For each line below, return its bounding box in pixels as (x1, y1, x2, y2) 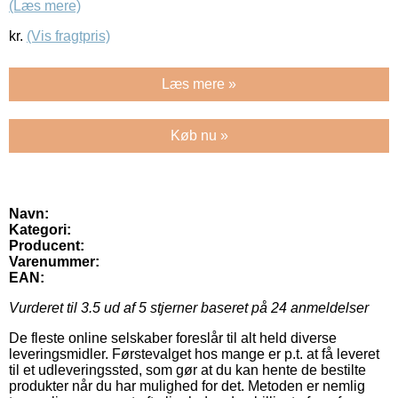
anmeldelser (287, 300, 369, 316)
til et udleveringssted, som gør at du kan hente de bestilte (9, 362, 366, 378)
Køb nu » (170, 128, 228, 144)
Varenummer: (9, 254, 99, 270)
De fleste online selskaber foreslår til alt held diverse (9, 330, 337, 346)
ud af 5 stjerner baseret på (100, 300, 271, 316)
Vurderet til (9, 300, 81, 316)
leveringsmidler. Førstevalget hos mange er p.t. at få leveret (9, 346, 379, 362)
